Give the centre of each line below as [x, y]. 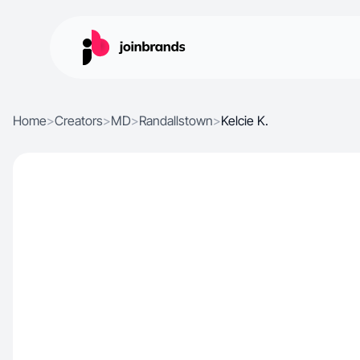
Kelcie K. [245, 121]
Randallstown [176, 121]
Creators [79, 121]
